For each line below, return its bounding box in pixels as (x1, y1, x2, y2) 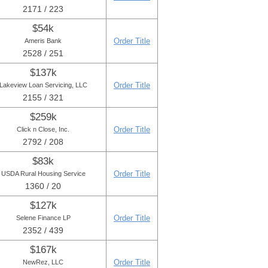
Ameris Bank (25, 37, 62, 44)
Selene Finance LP (16, 214, 71, 221)
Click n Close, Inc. (17, 126, 69, 133)
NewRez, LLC (23, 258, 63, 266)
